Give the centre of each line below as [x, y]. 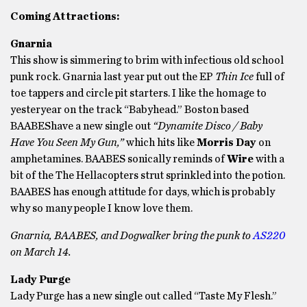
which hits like [160, 143]
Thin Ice [234, 77]
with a [269, 159]
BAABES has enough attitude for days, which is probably [143, 192]
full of [269, 77]
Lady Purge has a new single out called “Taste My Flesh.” [144, 296]
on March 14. [42, 252]
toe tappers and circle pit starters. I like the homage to [138, 93]
